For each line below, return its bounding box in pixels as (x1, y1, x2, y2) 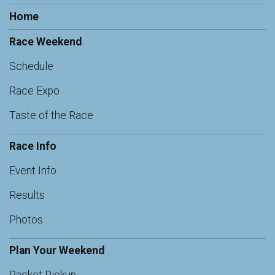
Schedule (9, 60, 53, 73)
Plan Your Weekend (9, 244, 104, 257)
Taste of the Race (9, 109, 93, 122)
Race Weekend (9, 36, 82, 48)
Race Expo (9, 85, 60, 98)
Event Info (9, 165, 56, 177)
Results (9, 189, 45, 202)
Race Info (9, 140, 56, 153)
